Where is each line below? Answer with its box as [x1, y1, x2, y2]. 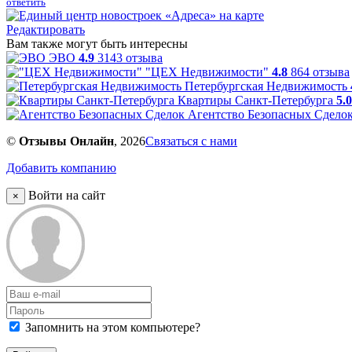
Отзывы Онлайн [19, 134, 114, 148]
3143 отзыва [97, 50, 163, 64]
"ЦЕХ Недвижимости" [145, 64, 269, 79]
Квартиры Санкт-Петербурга [178, 93, 333, 107]
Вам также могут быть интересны [6, 36, 188, 50]
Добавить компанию [6, 160, 116, 174]
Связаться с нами [145, 134, 237, 148]
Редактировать [6, 22, 85, 36]
